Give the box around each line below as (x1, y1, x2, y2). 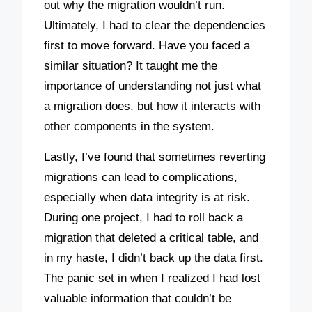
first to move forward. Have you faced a (44, 38, 251, 52)
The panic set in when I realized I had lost (44, 272, 261, 286)
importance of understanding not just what (44, 79, 262, 93)
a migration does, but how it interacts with (44, 99, 261, 113)
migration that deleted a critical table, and (44, 231, 259, 245)
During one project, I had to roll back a (44, 211, 244, 225)
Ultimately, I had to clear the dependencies (44, 18, 266, 32)
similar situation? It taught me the (44, 58, 218, 72)
